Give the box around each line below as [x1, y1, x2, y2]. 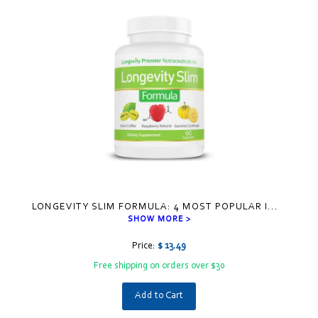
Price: [132, 241, 158, 252]
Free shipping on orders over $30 [93, 261, 225, 272]
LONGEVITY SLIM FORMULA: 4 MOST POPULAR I [31, 202, 268, 213]
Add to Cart [135, 291, 183, 302]
